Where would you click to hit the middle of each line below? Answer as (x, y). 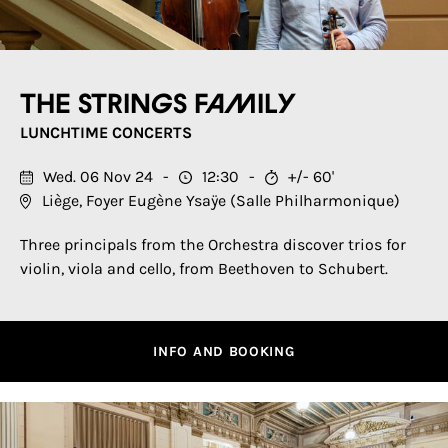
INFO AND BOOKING (224, 351)
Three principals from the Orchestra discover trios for (213, 244)
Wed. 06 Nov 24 (98, 176)
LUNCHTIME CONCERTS (106, 132)
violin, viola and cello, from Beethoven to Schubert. (204, 268)
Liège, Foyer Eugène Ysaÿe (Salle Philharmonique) (221, 200)
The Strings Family (158, 105)
